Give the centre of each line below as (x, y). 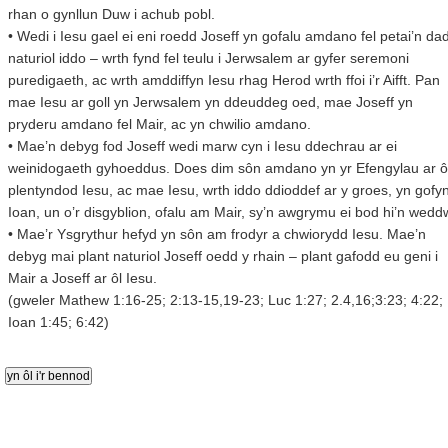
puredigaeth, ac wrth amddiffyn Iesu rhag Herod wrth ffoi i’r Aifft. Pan (224, 80)
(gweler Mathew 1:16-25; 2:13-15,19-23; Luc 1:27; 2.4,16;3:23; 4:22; (225, 300)
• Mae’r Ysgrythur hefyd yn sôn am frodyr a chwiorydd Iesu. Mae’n (217, 234)
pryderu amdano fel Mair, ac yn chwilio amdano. (159, 124)
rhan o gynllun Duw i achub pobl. (111, 14)
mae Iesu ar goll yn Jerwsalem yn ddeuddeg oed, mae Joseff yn (210, 102)
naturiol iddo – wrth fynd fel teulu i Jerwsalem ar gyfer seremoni (208, 58)
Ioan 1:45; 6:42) (58, 322)
